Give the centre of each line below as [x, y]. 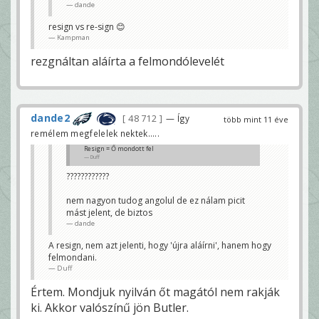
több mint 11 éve [256, 119]
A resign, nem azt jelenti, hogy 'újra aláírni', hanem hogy [160, 246]
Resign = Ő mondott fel [119, 149]
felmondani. [73, 258]
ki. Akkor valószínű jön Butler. [110, 308]
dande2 [50, 117]
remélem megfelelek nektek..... [95, 134]
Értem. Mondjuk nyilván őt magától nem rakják [155, 292]
